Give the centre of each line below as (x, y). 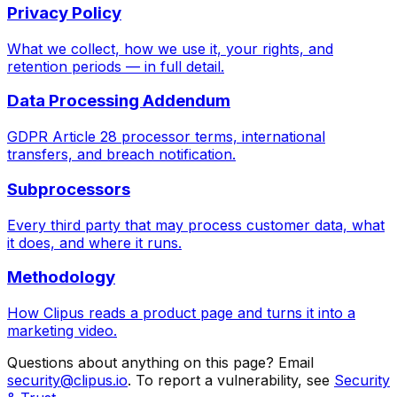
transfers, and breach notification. (121, 155)
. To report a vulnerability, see (229, 381)
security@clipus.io (67, 381)
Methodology (61, 277)
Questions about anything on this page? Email (160, 363)
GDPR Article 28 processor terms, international (166, 137)
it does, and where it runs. (94, 242)
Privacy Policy (64, 13)
